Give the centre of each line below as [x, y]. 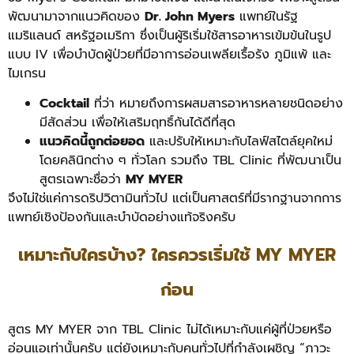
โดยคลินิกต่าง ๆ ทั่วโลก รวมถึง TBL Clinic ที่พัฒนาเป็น [190, 161]
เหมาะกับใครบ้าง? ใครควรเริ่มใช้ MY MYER [177, 255]
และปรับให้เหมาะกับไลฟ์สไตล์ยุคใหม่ [239, 142]
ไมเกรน [27, 73]
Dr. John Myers [190, 16]
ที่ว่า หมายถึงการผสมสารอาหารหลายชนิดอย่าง [216, 104]
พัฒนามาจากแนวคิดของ [76, 16]
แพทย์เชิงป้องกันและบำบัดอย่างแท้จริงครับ [122, 218]
